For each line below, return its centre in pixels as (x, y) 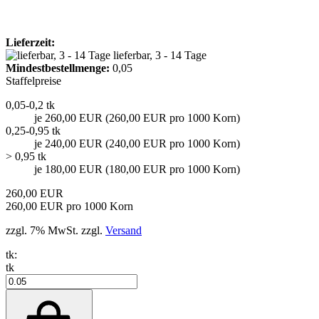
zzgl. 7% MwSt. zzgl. (56, 230)
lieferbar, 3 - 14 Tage (160, 55)
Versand (124, 230)
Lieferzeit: (30, 42)
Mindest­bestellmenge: (58, 68)
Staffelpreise (33, 80)
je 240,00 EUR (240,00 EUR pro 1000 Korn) (137, 143)
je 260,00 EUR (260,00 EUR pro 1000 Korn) (137, 117)
